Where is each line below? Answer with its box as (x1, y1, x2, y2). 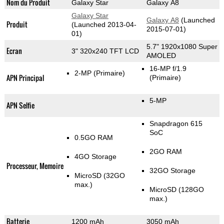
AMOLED (146, 51, 176, 60)
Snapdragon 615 (149, 119, 202, 128)
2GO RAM (149, 147, 182, 156)
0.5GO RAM (74, 133, 113, 142)
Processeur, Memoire (6, 160, 63, 171)
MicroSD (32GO (74, 171, 125, 180)
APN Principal (6, 72, 44, 83)
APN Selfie (6, 100, 34, 111)
